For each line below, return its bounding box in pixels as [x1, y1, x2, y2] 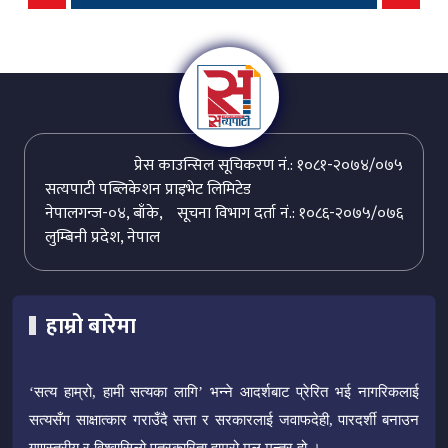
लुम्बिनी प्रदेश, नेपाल [45, 224, 160, 252]
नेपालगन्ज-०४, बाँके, [45, 200, 162, 228]
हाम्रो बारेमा [45, 308, 136, 346]
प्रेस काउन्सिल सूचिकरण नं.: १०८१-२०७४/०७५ [134, 152, 403, 180]
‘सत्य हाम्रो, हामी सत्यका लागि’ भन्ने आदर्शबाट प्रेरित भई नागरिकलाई [29, 384, 419, 401]
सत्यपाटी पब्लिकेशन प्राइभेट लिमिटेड [45, 176, 251, 204]
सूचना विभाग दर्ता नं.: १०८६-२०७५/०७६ [177, 200, 403, 228]
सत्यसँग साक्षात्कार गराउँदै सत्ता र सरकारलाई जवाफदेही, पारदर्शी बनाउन [29, 412, 419, 429]
